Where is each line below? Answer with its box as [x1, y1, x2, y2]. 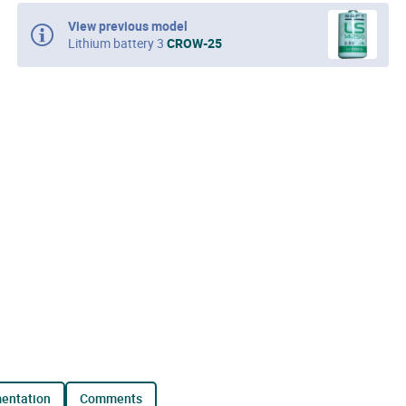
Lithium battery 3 [67, 34, 167, 53]
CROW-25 [166, 34, 222, 53]
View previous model [67, 17, 188, 35]
